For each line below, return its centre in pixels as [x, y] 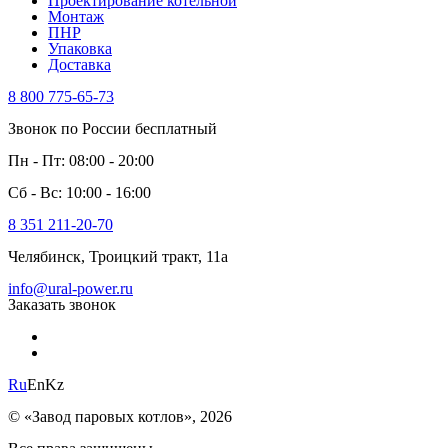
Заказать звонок [62, 304]
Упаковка [80, 48]
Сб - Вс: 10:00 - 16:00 [79, 192]
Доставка [79, 64]
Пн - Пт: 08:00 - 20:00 [81, 160]
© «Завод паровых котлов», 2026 [120, 416]
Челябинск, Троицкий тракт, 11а [118, 256]
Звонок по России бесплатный [112, 128]
